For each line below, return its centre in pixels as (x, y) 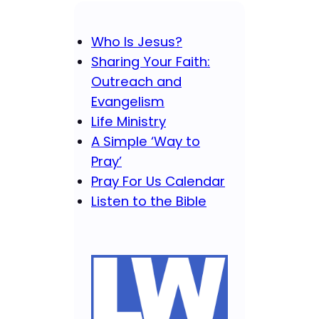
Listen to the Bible (149, 201)
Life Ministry (129, 121)
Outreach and (136, 81)
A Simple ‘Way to (146, 141)
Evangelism (128, 101)
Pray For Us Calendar (158, 181)
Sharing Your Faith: (151, 61)
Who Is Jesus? (137, 41)
